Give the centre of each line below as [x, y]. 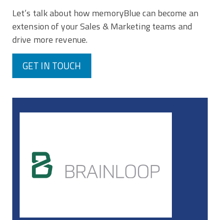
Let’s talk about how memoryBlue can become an [105, 13]
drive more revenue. [50, 39]
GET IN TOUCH [52, 66]
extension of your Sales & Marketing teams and [102, 26]
